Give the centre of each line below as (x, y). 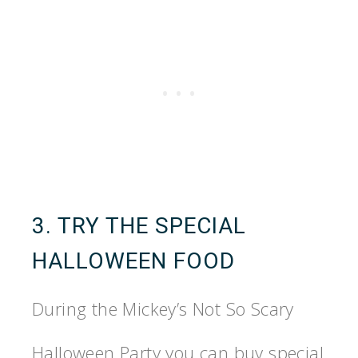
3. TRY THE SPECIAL (139, 225)
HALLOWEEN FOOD (133, 261)
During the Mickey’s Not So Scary (163, 308)
